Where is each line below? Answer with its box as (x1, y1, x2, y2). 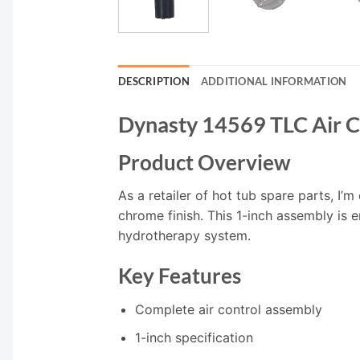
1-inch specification (134, 329, 253, 346)
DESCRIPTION (118, 74, 190, 88)
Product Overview (118, 149, 291, 174)
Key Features (118, 264, 241, 288)
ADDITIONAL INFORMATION (200, 74, 347, 88)
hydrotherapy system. (118, 227, 251, 244)
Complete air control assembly (134, 301, 322, 317)
